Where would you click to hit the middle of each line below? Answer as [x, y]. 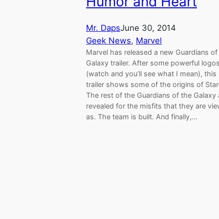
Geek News [109, 40]
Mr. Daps [103, 28]
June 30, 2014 [148, 28]
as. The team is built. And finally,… [142, 116]
